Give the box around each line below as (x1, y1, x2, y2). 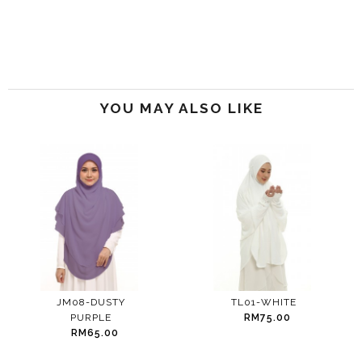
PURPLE (57, 312, 99, 323)
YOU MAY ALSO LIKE (99, 100, 263, 116)
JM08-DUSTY (44, 297, 113, 308)
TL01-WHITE (218, 297, 284, 308)
